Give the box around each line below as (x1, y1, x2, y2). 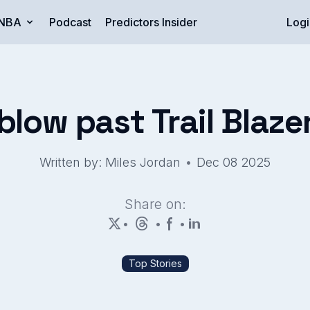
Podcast (48, 15, 91, 29)
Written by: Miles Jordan (39, 155, 181, 170)
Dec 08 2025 (197, 155, 271, 170)
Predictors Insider (104, 15, 197, 29)
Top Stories (128, 257, 182, 269)
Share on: (124, 196, 186, 212)
